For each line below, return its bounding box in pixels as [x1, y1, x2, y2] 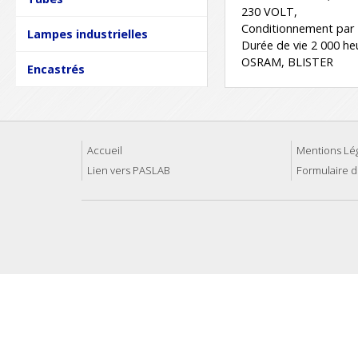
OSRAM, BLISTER [241, 54, 333, 70]
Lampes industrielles [27, 26, 149, 42]
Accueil [87, 143, 122, 157]
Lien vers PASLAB [87, 163, 170, 177]
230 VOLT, [241, 4, 297, 19]
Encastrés [27, 62, 86, 77]
